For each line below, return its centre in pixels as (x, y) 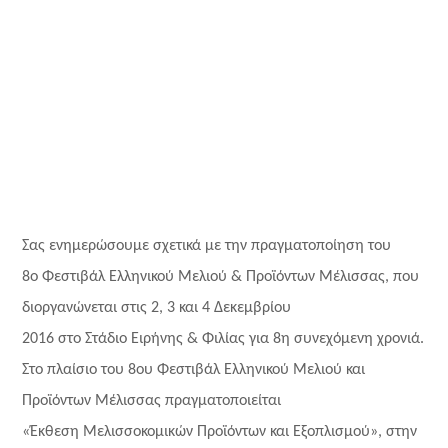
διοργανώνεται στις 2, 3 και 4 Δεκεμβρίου (157, 308)
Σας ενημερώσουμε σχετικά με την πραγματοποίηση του (207, 246)
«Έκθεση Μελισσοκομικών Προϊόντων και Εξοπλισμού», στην (220, 432)
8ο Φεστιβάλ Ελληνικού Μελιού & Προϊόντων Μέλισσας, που (221, 277)
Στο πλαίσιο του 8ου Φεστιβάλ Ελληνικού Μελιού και (194, 370)
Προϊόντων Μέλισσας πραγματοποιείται (152, 401)
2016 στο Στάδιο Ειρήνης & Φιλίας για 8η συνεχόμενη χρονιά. (223, 339)
